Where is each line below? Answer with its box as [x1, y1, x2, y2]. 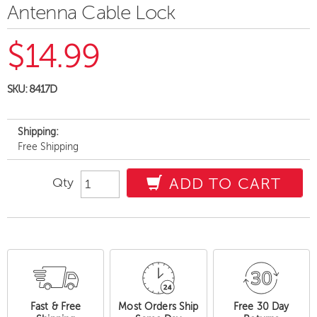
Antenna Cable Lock [7, 2, 175, 23]
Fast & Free [30, 301, 81, 312]
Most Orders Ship [118, 301, 199, 312]
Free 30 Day [234, 301, 289, 312]
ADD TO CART [163, 175, 281, 192]
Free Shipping [18, 142, 79, 152]
